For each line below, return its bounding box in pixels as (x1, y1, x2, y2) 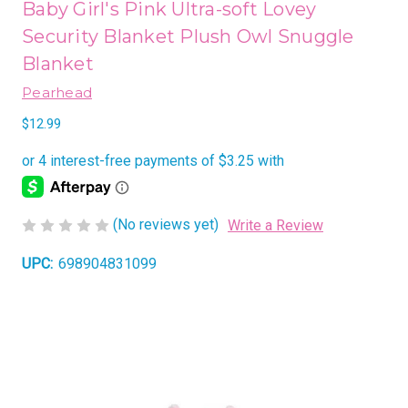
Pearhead (22, 84, 92, 101)
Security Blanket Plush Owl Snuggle (22, 25, 354, 47)
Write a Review (228, 216, 323, 234)
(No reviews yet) (113, 216, 219, 233)
